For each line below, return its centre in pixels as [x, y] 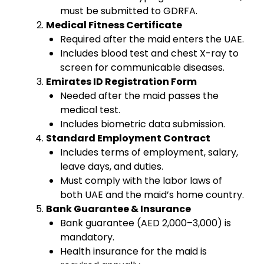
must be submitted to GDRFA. [129, 11]
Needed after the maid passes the [139, 95]
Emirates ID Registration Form [121, 81]
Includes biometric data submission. [143, 124]
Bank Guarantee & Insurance [118, 209]
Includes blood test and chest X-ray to [149, 53]
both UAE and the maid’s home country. [152, 194]
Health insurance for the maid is [133, 251]
